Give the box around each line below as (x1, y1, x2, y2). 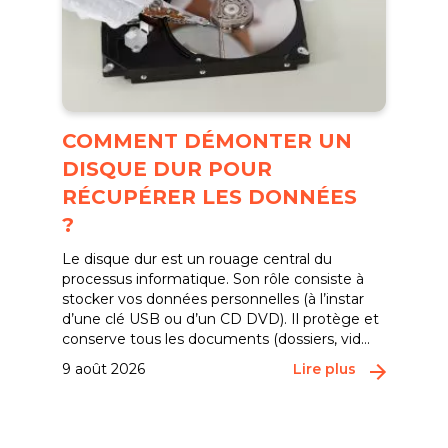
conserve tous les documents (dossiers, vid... (62, 330, 371, 348)
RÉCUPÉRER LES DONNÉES (62, 185, 358, 209)
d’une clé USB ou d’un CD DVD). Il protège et (62, 310, 380, 328)
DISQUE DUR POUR (62, 157, 273, 181)
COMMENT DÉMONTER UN (62, 129, 353, 153)
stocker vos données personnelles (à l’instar (62, 290, 365, 308)
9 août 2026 (62, 360, 146, 378)
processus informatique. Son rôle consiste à (62, 270, 365, 288)
